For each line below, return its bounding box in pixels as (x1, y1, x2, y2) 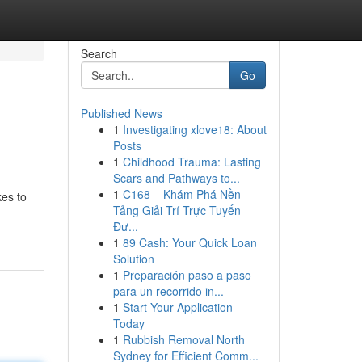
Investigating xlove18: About (122, 121, 267, 137)
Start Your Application (122, 299, 233, 315)
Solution (112, 250, 154, 267)
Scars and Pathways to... (112, 170, 240, 186)
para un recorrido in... (112, 283, 224, 299)
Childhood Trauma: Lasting (122, 154, 261, 170)
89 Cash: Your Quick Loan (122, 234, 257, 250)
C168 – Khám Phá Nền (122, 186, 241, 202)
